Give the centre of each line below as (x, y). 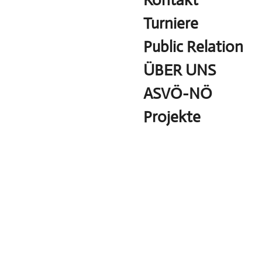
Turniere (170, 23)
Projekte (172, 117)
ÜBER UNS (179, 70)
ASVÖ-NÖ (177, 94)
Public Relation (193, 47)
